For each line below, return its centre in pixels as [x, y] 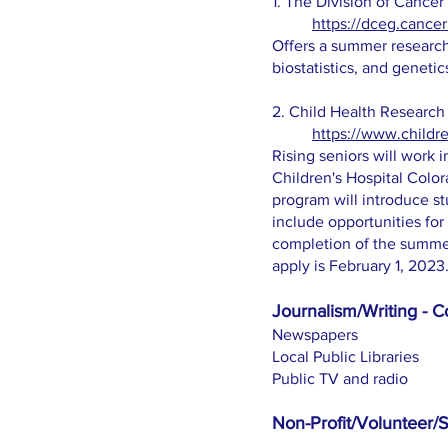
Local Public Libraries [345, 356]
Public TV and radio [340, 378]
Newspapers [315, 334]
